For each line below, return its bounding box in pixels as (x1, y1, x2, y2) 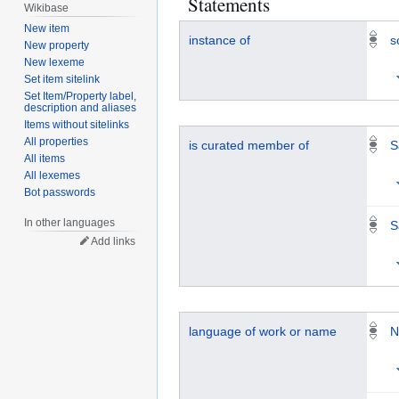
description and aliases (24, 102, 137, 115)
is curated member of (189, 138, 309, 153)
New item (24, 22, 70, 36)
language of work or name (189, 323, 337, 338)
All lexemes (24, 169, 81, 183)
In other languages (24, 216, 116, 230)
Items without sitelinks (24, 118, 130, 132)
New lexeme (24, 56, 85, 69)
